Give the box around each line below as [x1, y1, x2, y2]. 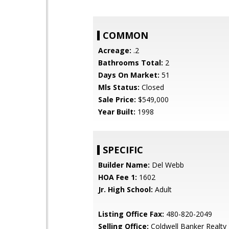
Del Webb [150, 160, 184, 170]
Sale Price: [98, 95, 136, 104]
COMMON [103, 29, 148, 41]
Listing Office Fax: [98, 209, 164, 219]
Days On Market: [98, 70, 159, 80]
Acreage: [98, 45, 131, 55]
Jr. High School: [98, 185, 153, 194]
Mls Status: [98, 82, 140, 92]
